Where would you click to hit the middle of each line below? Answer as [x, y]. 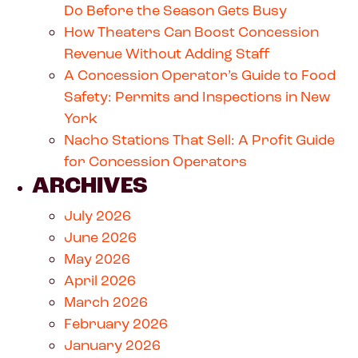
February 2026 [116, 323]
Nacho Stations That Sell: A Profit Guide [199, 139]
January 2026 [112, 345]
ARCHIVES [90, 185]
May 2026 [97, 259]
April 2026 [100, 280]
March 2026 [106, 302]
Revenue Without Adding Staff [167, 53]
